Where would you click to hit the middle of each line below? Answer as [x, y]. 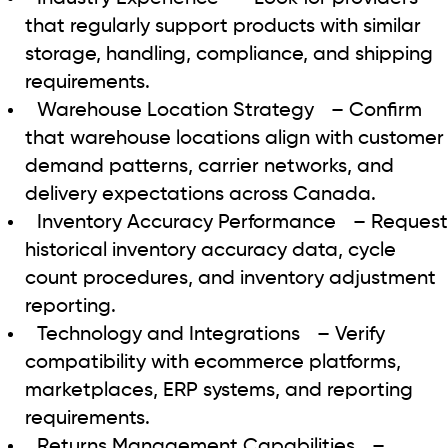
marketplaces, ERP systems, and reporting [219, 390]
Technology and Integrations [168, 334]
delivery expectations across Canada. [200, 194]
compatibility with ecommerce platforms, [213, 362]
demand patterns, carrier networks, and [209, 166]
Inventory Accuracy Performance [186, 222]
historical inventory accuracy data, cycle [210, 250]
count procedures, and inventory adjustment [230, 278]
